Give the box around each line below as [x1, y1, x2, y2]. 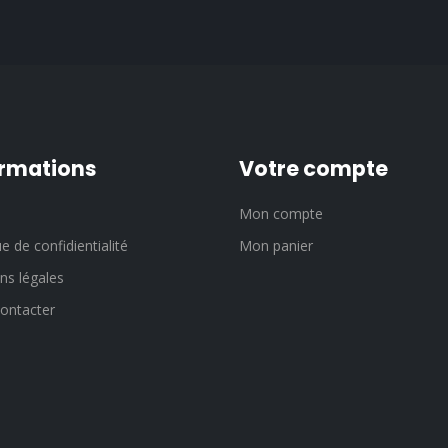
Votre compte [239, 153, 388, 183]
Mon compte [239, 203, 323, 223]
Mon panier [239, 235, 313, 255]
